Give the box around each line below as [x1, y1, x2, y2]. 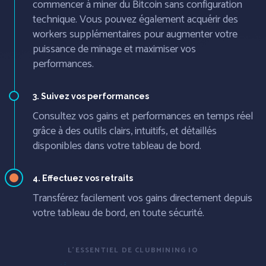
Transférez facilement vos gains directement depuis [33, 189, 252, 207]
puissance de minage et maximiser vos [33, 40, 196, 58]
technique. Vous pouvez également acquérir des [33, 10, 238, 28]
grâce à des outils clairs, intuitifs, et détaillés [33, 122, 217, 140]
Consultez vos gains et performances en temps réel [33, 107, 253, 125]
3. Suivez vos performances [33, 91, 149, 101]
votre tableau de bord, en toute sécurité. [33, 204, 204, 222]
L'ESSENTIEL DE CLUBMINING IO [68, 244, 198, 256]
